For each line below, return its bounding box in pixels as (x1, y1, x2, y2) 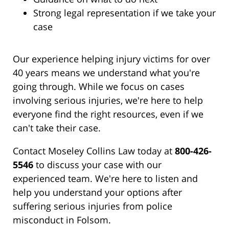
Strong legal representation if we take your (33, 7, 216, 19)
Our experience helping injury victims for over (13, 53, 210, 65)
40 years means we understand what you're (13, 66, 200, 79)
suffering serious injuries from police (13, 200, 172, 213)
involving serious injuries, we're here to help (13, 94, 203, 107)
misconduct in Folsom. (13, 214, 111, 226)
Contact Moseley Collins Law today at (13, 145, 175, 157)
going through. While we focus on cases (13, 80, 185, 93)
